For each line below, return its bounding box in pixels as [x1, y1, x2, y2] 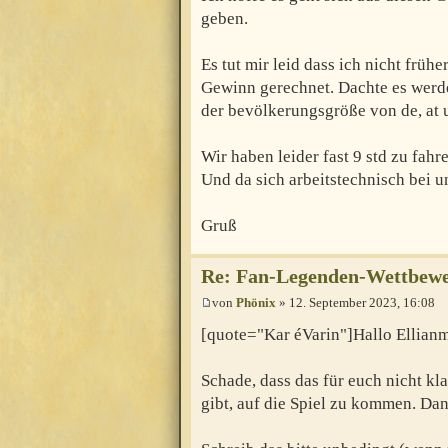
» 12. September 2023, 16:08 [276, 295, 435, 311]
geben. [201, 9, 248, 29]
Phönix [236, 295, 276, 311]
